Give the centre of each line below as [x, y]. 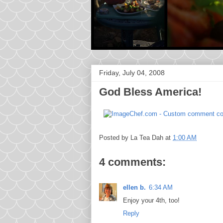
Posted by [115, 137]
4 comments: [132, 162]
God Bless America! [150, 92]
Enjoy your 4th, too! [151, 200]
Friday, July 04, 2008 [132, 73]
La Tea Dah [147, 137]
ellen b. [134, 187]
